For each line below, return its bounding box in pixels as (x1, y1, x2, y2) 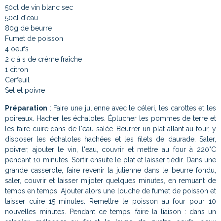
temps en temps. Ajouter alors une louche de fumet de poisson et (5, 186, 216, 195)
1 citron (5, 65, 28, 74)
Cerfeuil (5, 75, 30, 84)
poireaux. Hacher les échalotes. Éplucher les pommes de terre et (5, 114, 216, 122)
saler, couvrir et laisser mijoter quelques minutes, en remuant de (5, 176, 216, 184)
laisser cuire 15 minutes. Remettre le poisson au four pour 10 (5, 197, 216, 205)
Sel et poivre (5, 86, 45, 94)
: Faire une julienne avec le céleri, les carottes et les (47, 104, 216, 112)
